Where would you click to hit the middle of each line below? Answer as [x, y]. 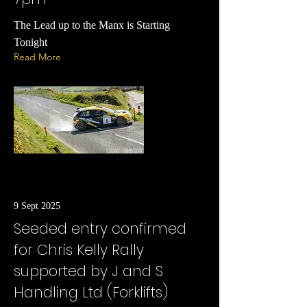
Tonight [30, 42]
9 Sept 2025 [37, 206]
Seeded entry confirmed [100, 229]
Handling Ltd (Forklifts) [91, 292]
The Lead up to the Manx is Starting [92, 25]
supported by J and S [88, 271]
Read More [37, 57]
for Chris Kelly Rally [79, 250]
